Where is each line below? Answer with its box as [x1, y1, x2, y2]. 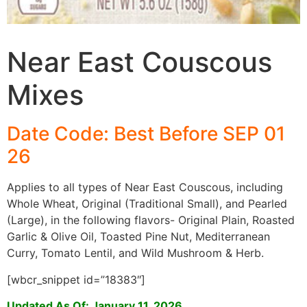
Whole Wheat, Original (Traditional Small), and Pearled [7, 197, 287, 211]
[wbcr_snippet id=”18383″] [7, 272, 145, 286]
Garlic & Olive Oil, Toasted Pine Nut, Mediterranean [7, 230, 270, 244]
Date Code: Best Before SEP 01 [7, 122, 285, 146]
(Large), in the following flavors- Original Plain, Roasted [7, 213, 295, 228]
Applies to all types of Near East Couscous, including [7, 180, 283, 195]
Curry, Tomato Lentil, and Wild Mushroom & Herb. [7, 246, 264, 260]
